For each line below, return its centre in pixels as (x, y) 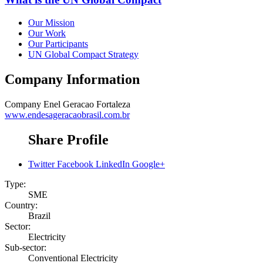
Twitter (41, 164)
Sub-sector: (26, 248)
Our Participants (58, 43)
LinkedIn (113, 164)
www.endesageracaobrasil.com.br (67, 114)
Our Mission (51, 22)
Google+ (149, 164)
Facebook (75, 164)
